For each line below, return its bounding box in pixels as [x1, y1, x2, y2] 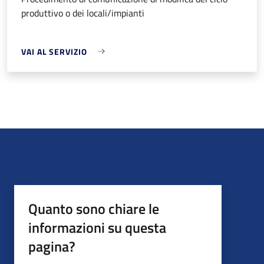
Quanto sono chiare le [28, 197, 159, 219]
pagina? [28, 235, 75, 257]
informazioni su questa [28, 216, 166, 238]
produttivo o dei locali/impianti [21, 5, 144, 20]
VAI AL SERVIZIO [21, 45, 87, 58]
